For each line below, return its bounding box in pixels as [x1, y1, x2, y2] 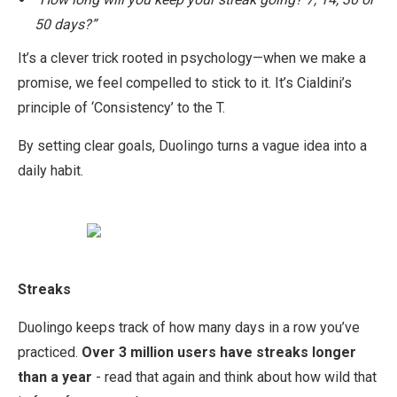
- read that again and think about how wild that [92, 369, 377, 386]
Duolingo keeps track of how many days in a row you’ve [18, 319, 360, 337]
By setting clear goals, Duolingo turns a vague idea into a [18, 137, 367, 155]
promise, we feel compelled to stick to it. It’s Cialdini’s [18, 74, 352, 92]
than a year [18, 369, 92, 386]
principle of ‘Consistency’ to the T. [18, 99, 229, 117]
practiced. [18, 344, 82, 362]
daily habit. [18, 162, 83, 180]
